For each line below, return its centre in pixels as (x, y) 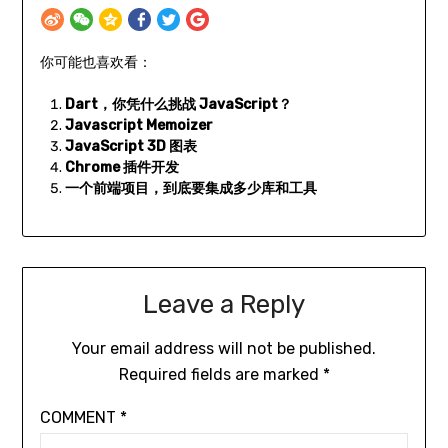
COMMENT (79, 418)
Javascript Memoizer (138, 126)
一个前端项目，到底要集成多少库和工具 (190, 189)
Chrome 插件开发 (121, 168)
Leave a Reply (224, 305)
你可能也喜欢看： (95, 63)
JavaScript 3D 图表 (130, 147)
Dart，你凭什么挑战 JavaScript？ (178, 105)
